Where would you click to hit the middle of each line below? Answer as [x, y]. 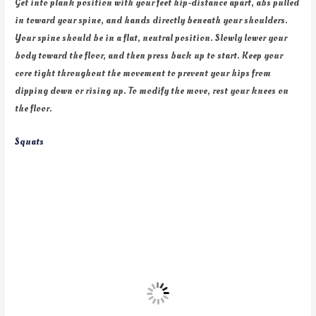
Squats [30, 141]
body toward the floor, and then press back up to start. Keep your [149, 56]
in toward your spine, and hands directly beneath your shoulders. [152, 20]
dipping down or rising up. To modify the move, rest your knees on [152, 91]
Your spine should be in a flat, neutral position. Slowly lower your [151, 38]
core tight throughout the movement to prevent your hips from [143, 73]
